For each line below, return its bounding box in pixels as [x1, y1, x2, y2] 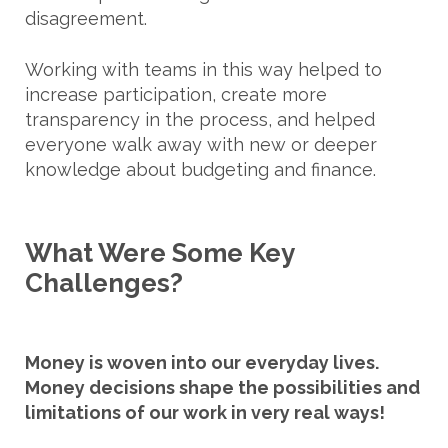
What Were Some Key [25, 238, 294, 269]
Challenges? [25, 268, 183, 299]
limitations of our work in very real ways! [25, 401, 385, 423]
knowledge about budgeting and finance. [25, 159, 376, 181]
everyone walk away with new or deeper [25, 134, 377, 156]
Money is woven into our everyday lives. [25, 351, 379, 373]
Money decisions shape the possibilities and [25, 376, 420, 398]
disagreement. [25, 8, 147, 30]
